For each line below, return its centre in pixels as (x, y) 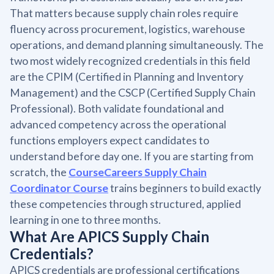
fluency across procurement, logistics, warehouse (128, 29)
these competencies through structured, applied (125, 204)
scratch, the (39, 172)
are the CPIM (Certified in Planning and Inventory (127, 76)
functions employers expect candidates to (109, 140)
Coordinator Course (59, 188)
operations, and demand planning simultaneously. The (137, 45)
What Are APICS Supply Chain (109, 236)
